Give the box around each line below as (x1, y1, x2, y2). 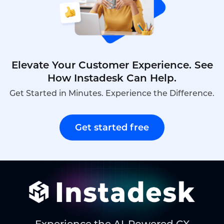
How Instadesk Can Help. (47, 72, 176, 84)
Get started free (75, 122, 149, 133)
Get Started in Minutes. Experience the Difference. (9, 88, 214, 98)
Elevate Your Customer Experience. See (11, 59, 213, 71)
